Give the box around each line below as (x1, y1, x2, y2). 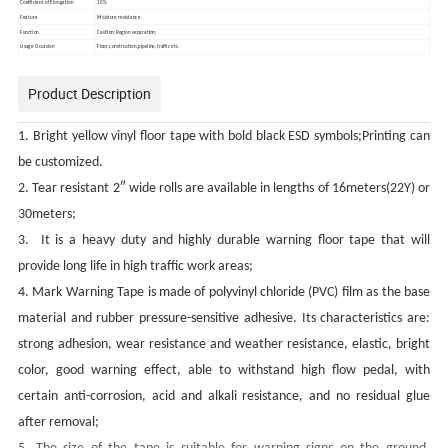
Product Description (28, 84, 152, 104)
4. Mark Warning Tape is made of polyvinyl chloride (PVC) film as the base (18, 285, 430, 301)
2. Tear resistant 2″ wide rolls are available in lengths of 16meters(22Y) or (18, 181, 430, 197)
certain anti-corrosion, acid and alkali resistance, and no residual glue (18, 389, 430, 405)
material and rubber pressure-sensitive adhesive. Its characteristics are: (18, 311, 430, 327)
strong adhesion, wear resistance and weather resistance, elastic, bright (18, 337, 430, 353)
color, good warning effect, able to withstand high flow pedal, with (18, 363, 430, 379)
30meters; (18, 207, 77, 223)
